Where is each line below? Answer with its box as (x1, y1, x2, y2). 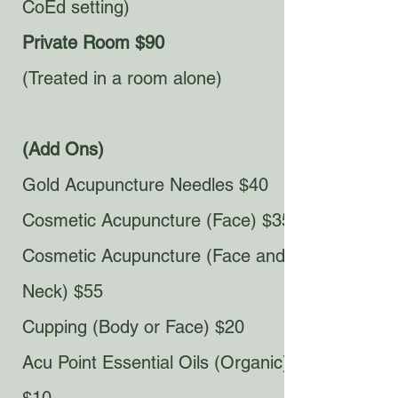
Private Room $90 (22, 32, 164, 53)
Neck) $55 (22, 281, 103, 302)
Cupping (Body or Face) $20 (22, 316, 244, 338)
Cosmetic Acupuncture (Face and (22, 245, 285, 267)
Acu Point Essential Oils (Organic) (22, 352, 289, 373)
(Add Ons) (22, 139, 104, 160)
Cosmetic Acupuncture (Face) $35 (22, 210, 291, 231)
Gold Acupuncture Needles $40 (22, 174, 268, 195)
